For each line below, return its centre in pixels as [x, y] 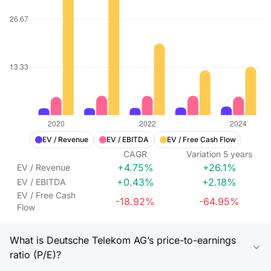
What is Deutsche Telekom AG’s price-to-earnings [123, 240]
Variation [204, 154]
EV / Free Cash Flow [201, 139]
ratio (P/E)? [35, 255]
